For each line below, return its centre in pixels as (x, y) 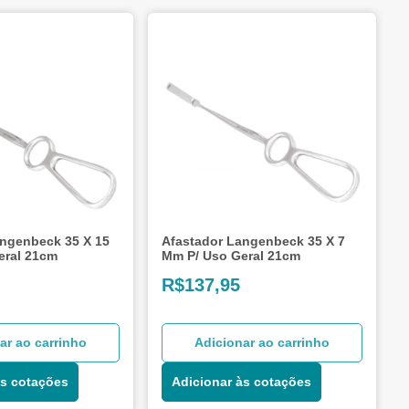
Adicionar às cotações (242, 381)
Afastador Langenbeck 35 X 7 (254, 241)
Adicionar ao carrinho (262, 342)
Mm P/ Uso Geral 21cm (231, 255)
